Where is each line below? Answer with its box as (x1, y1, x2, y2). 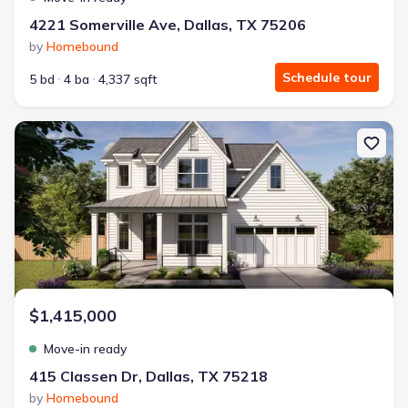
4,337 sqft (98, 71, 158, 87)
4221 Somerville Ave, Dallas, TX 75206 (29, 15, 306, 34)
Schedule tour (282, 69, 372, 86)
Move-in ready (44, 341, 127, 357)
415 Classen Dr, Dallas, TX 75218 (29, 367, 268, 385)
